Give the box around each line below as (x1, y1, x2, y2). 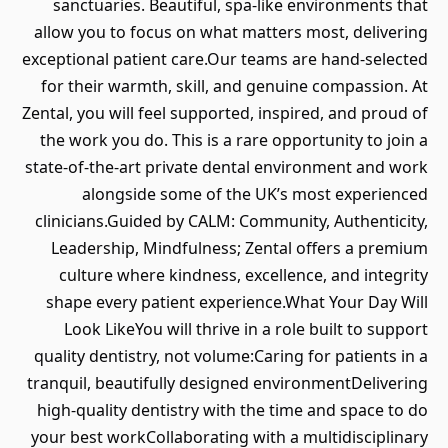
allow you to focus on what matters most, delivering (34, 21, 428, 43)
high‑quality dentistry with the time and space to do (37, 399, 428, 421)
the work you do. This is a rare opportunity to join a (40, 129, 428, 151)
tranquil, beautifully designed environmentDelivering (27, 372, 428, 394)
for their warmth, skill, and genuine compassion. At (41, 75, 428, 97)
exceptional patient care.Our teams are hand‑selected (22, 48, 428, 70)
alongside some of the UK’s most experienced (82, 183, 428, 205)
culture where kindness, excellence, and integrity (59, 264, 428, 286)
